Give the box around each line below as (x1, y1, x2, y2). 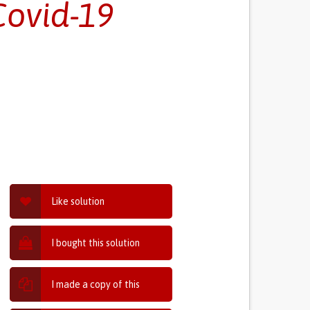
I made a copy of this (51, 279, 140, 290)
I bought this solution (51, 237, 140, 248)
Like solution (51, 196, 105, 207)
